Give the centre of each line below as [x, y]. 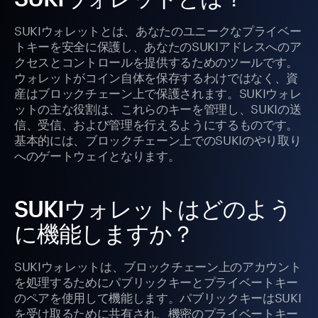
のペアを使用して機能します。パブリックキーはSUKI [158, 296]
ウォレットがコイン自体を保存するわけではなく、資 [156, 76]
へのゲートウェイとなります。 [97, 154]
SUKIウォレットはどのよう [153, 209]
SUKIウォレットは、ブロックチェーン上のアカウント [158, 265]
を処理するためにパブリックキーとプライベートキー [156, 281]
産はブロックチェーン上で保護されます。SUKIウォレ [158, 92]
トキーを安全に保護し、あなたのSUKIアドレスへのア [158, 45]
